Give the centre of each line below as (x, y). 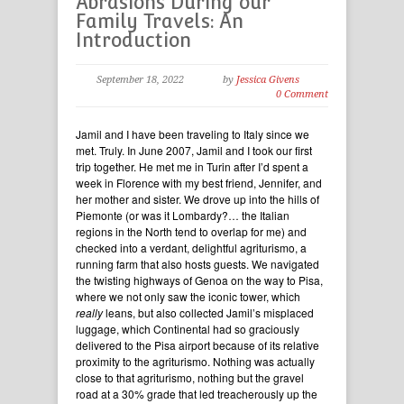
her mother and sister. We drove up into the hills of (197, 199)
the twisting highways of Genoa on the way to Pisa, (199, 280)
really (89, 313)
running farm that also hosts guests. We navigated (197, 264)
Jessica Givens (268, 80)
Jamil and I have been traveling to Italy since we (193, 134)
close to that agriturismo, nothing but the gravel (190, 378)
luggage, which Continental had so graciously (188, 329)
